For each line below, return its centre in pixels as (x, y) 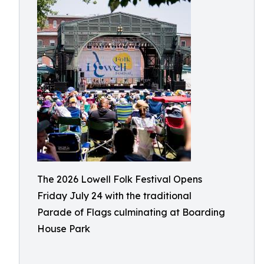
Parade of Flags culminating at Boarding (131, 212)
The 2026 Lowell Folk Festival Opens (120, 179)
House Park (64, 229)
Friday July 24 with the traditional (114, 196)
